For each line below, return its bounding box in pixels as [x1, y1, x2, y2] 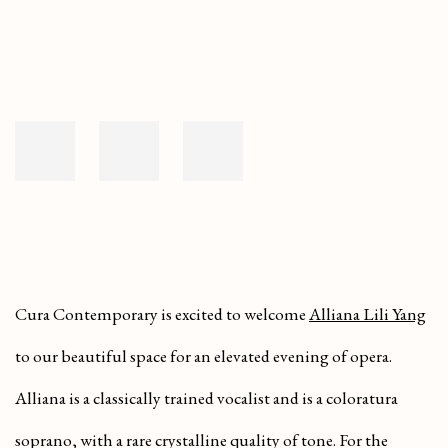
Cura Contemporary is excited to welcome [15, 302, 309, 325]
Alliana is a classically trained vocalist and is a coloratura [15, 386, 398, 409]
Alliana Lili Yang [309, 302, 426, 325]
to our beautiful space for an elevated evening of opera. [15, 344, 392, 367]
